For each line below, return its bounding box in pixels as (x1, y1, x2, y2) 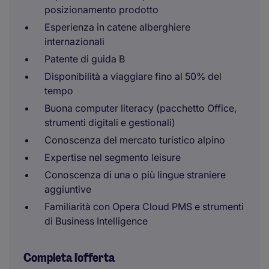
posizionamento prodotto (44, 4, 159, 16)
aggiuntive (44, 183, 91, 195)
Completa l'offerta (23, 250, 115, 265)
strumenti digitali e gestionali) (44, 116, 175, 128)
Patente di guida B (44, 53, 125, 65)
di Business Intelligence (44, 215, 148, 227)
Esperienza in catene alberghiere (44, 21, 190, 33)
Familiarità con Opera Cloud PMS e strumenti (44, 201, 244, 213)
